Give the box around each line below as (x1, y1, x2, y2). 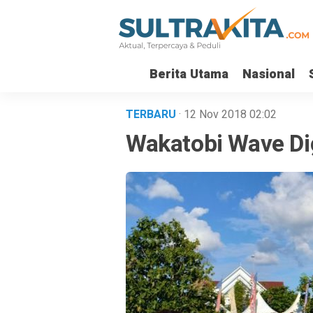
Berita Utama (150, 65, 228, 84)
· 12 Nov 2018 (179, 106, 249, 123)
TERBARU (126, 106, 179, 123)
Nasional (242, 65, 295, 84)
